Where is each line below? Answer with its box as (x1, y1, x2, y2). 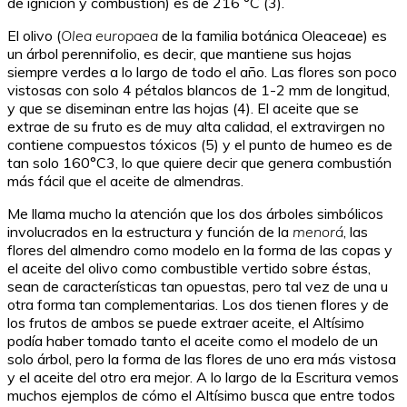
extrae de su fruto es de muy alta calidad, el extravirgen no (7, 117, 385, 136)
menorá (293, 223, 343, 242)
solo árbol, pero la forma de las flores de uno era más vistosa (7, 350, 396, 369)
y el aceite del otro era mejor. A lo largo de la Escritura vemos (7, 368, 399, 387)
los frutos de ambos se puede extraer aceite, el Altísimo (7, 313, 364, 333)
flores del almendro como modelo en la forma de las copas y (7, 241, 392, 260)
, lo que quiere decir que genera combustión (115, 154, 392, 173)
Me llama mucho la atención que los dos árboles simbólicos (7, 204, 383, 223)
